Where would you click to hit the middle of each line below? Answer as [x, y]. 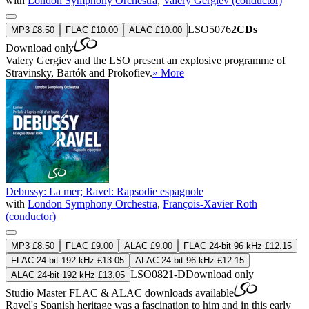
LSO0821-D [158, 274]
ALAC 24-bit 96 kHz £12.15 [190, 260]
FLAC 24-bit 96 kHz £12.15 [238, 246]
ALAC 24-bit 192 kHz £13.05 [68, 275]
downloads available [188, 292]
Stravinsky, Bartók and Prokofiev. [79, 72]
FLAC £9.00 [89, 246]
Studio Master [37, 292]
